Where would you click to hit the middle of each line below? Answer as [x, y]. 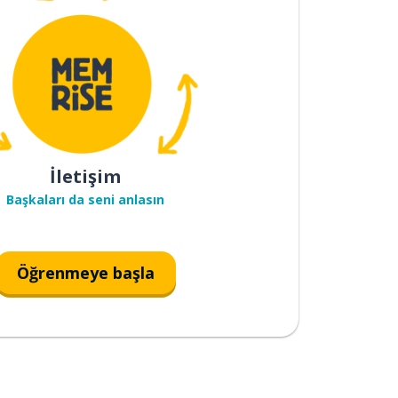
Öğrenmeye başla [85, 272]
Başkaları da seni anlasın [85, 199]
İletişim [85, 176]
